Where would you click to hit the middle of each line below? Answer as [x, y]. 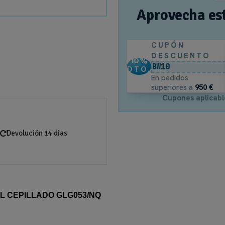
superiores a [173, 87]
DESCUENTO [181, 55]
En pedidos [170, 78]
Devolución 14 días [37, 133]
